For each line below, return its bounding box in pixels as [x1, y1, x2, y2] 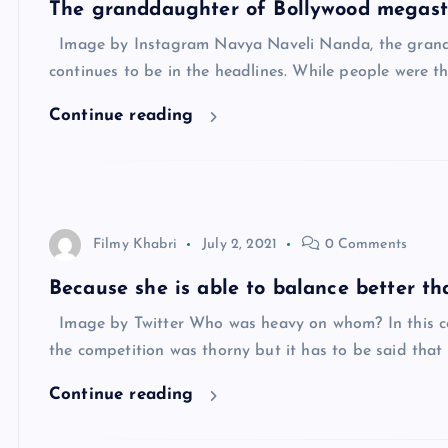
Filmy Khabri [93, 237, 177, 253]
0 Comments [320, 237, 408, 253]
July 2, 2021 [202, 237, 278, 253]
